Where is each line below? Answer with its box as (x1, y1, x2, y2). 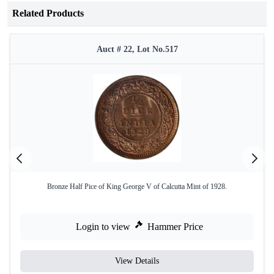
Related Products (12, 8, 84, 18)
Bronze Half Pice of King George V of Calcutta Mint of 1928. (47, 182, 227, 191)
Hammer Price (147, 221, 203, 232)
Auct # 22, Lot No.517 (96, 45, 178, 54)
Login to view (76, 221, 130, 232)
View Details (115, 256, 159, 265)
